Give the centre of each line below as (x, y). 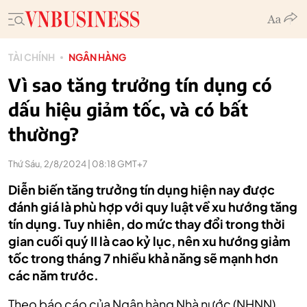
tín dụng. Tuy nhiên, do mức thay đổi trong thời (147, 224)
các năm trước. (53, 275)
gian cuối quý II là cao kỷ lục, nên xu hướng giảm (149, 241)
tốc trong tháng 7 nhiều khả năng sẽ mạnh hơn (143, 258)
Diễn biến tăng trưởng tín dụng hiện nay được (142, 189)
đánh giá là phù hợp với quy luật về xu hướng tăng (153, 207)
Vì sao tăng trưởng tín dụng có (140, 85)
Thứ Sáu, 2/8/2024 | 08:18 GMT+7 (78, 164)
